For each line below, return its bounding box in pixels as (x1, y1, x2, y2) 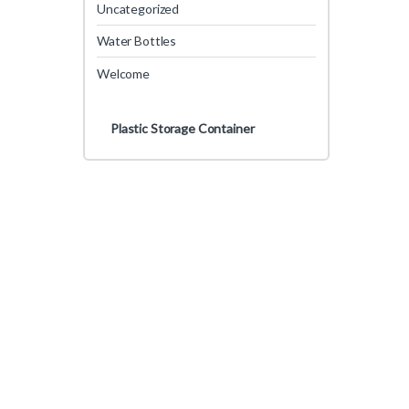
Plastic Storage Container (110, 120, 255, 136)
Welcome (97, 65, 151, 81)
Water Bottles (97, 33, 177, 49)
